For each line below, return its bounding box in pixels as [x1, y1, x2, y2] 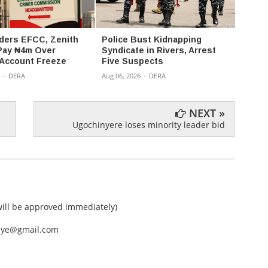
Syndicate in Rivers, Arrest [102, 45, 216, 56]
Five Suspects [102, 56, 163, 66]
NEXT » [186, 106, 226, 121]
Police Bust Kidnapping [102, 35, 202, 45]
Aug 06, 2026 [102, 71, 141, 81]
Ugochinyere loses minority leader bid [72, 119, 226, 131]
